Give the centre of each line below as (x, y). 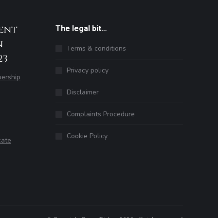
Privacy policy (87, 70)
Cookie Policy (87, 136)
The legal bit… (81, 28)
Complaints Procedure (100, 114)
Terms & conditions (96, 48)
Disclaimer (82, 92)
